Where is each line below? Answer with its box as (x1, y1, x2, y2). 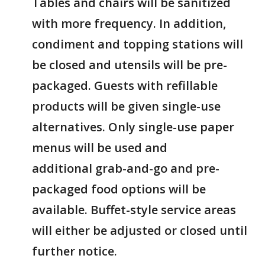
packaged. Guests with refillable (32, 77, 218, 93)
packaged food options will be (32, 180, 206, 197)
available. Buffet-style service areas (32, 201, 236, 218)
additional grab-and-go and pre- (32, 160, 219, 176)
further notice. (32, 243, 117, 259)
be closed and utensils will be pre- (32, 56, 227, 73)
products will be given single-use (32, 98, 221, 114)
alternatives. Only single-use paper (32, 118, 234, 135)
